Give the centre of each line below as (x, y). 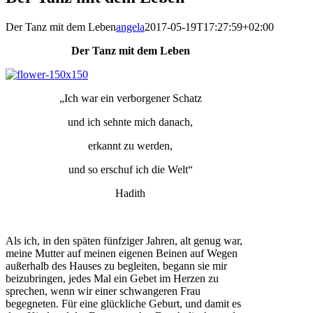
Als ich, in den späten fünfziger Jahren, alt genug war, (124, 240)
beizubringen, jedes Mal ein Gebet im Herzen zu (112, 278)
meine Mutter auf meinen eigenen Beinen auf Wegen (122, 253)
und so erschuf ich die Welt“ (130, 169)
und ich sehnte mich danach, (131, 122)
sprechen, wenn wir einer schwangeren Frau (103, 291)
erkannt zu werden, (131, 145)
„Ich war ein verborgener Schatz (130, 98)
